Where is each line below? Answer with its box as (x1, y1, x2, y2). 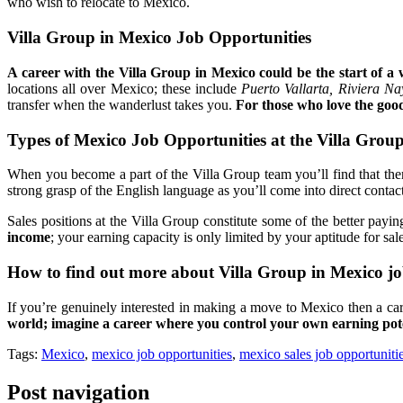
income (7, 229, 50, 246)
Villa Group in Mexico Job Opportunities (7, 28, 311, 48)
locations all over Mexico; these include (7, 80, 242, 96)
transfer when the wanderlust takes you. (7, 96, 236, 112)
